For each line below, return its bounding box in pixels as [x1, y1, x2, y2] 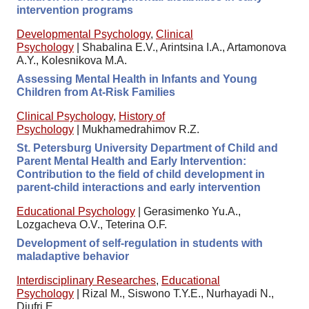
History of [119, 110, 165, 122]
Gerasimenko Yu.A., [143, 205, 241, 217]
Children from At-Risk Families [17, 86, 175, 98]
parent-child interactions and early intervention [17, 181, 261, 193]
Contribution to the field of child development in [17, 168, 265, 180]
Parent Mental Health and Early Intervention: [17, 154, 246, 167]
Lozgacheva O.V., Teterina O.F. [17, 218, 167, 230]
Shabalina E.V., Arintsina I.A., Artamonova [82, 41, 286, 53]
